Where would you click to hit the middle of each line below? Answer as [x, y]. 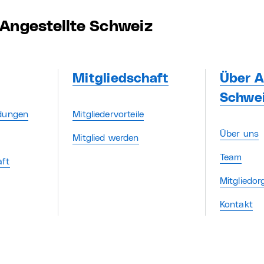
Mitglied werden [106, 138]
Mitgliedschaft [121, 79]
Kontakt [236, 204]
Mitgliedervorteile [108, 114]
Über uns [239, 134]
